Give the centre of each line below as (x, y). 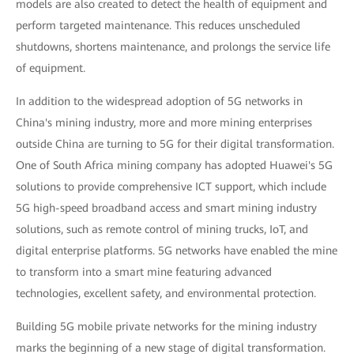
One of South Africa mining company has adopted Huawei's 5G (174, 165)
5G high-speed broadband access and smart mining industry (166, 208)
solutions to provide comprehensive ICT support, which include (171, 186)
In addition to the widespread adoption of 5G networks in (159, 101)
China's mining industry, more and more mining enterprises (164, 122)
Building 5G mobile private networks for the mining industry (166, 326)
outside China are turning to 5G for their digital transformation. (175, 144)
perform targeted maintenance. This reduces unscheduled (158, 25)
